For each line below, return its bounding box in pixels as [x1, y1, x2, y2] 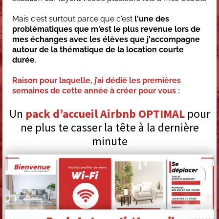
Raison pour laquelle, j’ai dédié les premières [12, 76, 181, 86]
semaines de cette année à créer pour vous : [12, 86, 180, 96]
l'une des [134, 14, 169, 24]
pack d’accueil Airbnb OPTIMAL [25, 106, 185, 122]
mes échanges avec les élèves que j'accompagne [12, 35, 200, 44]
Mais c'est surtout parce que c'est [12, 14, 134, 24]
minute [91, 133, 128, 149]
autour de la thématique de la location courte [12, 45, 184, 55]
